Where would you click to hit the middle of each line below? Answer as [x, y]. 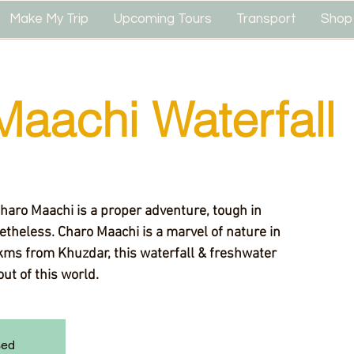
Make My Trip [49, 19]
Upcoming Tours [162, 19]
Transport [266, 19]
